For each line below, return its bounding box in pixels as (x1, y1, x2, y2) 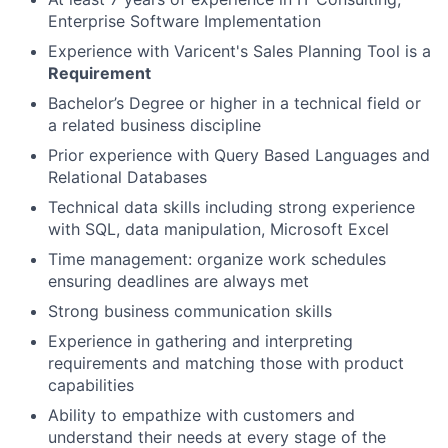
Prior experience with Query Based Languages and (48, 144, 430, 165)
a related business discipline (48, 114, 261, 135)
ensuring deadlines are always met (48, 270, 309, 291)
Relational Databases (48, 166, 207, 187)
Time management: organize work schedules (48, 248, 386, 269)
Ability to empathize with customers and (48, 404, 355, 425)
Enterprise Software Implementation (48, 10, 321, 31)
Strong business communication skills (48, 300, 332, 321)
